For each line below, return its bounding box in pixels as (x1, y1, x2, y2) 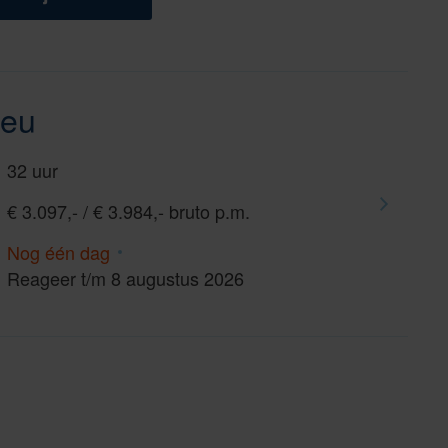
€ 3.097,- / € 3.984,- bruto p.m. (7, 198, 250, 224)
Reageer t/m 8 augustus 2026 (7, 265, 244, 291)
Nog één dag (7, 239, 110, 265)
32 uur (7, 157, 58, 183)
